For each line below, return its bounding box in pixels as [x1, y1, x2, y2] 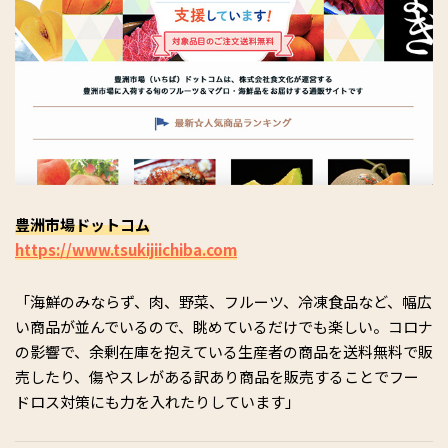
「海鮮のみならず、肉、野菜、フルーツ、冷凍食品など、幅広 [15, 291, 432, 313]
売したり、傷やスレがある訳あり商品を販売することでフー [15, 366, 419, 388]
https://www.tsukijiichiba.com [15, 239, 237, 261]
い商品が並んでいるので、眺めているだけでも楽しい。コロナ [15, 316, 433, 338]
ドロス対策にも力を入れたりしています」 [15, 391, 300, 413]
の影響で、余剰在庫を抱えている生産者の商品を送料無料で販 [15, 341, 433, 363]
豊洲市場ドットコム [15, 214, 150, 236]
